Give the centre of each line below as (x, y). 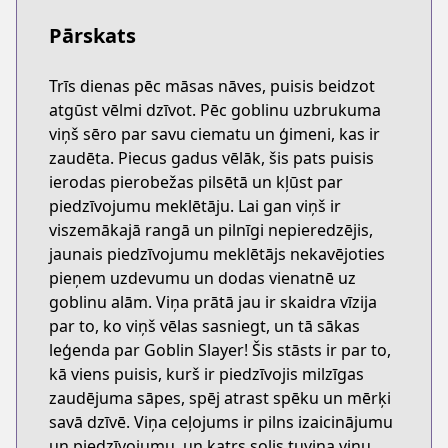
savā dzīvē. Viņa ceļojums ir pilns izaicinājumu (221, 422)
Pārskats (92, 35)
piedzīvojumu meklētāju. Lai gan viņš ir (195, 206)
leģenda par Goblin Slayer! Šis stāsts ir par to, (220, 350)
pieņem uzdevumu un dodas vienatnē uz (202, 278)
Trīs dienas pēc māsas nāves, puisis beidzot (212, 86)
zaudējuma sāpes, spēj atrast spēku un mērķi (220, 398)
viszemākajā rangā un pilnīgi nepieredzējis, (211, 230)
